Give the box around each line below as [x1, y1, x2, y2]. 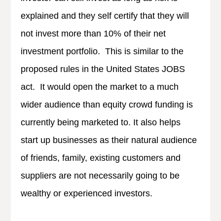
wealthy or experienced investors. [21, 188, 153, 198]
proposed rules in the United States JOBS [21, 64, 185, 74]
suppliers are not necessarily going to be [21, 170, 180, 181]
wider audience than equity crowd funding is [21, 99, 193, 110]
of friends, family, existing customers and [21, 152, 181, 163]
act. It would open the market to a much [21, 81, 179, 92]
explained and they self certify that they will [21, 10, 189, 21]
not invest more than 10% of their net [21, 28, 166, 38]
